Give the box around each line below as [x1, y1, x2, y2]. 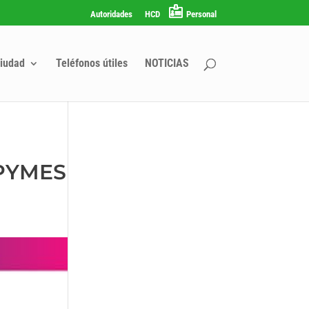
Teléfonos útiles [55, 56, 128, 70]
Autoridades [90, 8, 132, 19]
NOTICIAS [144, 56, 189, 70]
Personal [186, 8, 217, 19]
